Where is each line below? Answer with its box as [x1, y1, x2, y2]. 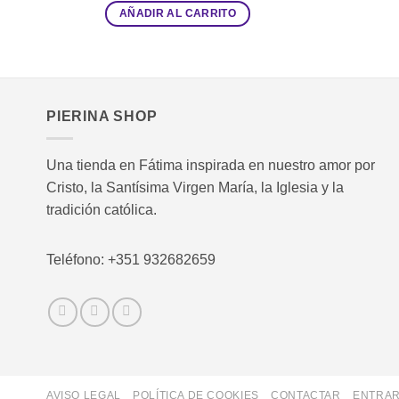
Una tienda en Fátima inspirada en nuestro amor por [46, 157, 375, 173]
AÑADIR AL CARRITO [119, 8, 236, 20]
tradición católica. [46, 201, 157, 217]
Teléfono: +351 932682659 [46, 251, 216, 267]
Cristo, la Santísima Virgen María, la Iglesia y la [46, 179, 344, 195]
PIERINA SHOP [46, 109, 158, 125]
